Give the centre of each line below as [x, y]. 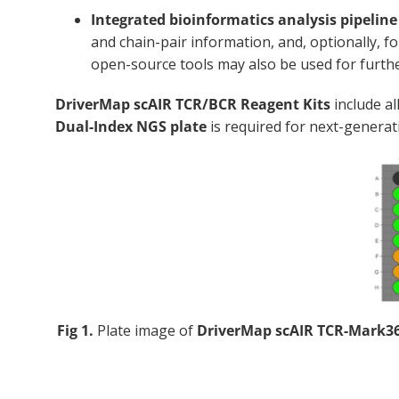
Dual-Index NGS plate [131, 126]
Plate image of [145, 330]
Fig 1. [75, 330]
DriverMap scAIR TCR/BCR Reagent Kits [193, 104]
